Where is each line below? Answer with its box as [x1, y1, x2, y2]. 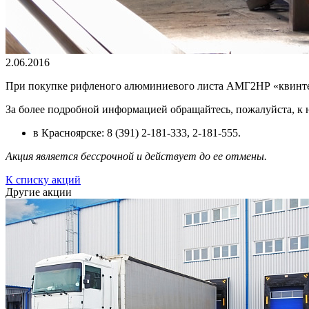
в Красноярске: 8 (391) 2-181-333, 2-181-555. [33, 126, 241, 139]
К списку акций [6, 173, 81, 186]
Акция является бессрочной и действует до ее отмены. [6, 150, 267, 162]
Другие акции [6, 186, 72, 198]
